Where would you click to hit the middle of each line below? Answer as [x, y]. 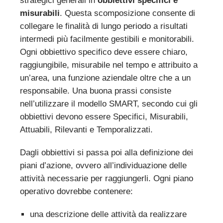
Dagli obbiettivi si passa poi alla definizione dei [106, 152]
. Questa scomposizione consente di [127, 13]
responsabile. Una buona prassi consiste [95, 91]
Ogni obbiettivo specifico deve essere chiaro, [104, 52]
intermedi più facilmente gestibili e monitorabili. [107, 39]
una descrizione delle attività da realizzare [108, 214]
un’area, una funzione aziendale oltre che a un [105, 78]
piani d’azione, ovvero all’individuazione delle [103, 165]
